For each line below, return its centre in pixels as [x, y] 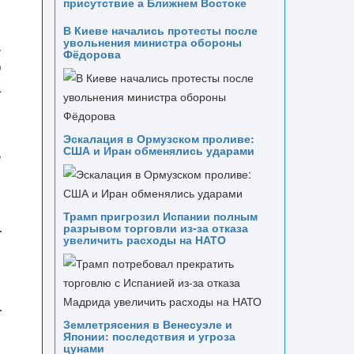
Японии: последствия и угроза [149, 336]
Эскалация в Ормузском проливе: [158, 138]
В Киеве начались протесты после [160, 30]
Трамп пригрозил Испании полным [160, 216]
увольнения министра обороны [152, 42]
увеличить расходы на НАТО [144, 239]
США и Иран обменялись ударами [158, 150]
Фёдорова [92, 54]
